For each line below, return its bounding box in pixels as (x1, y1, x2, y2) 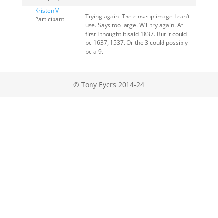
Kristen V (35, 6, 59, 15)
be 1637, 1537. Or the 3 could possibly (85, 38, 188, 47)
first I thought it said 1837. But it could (85, 30, 187, 38)
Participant (35, 15, 65, 23)
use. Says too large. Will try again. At (85, 21, 183, 29)
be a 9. (85, 47, 103, 55)
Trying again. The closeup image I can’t (85, 12, 190, 20)
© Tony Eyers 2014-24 (73, 80, 145, 89)
